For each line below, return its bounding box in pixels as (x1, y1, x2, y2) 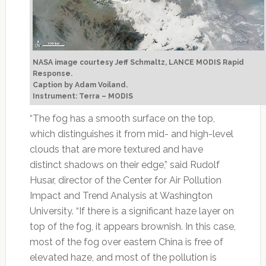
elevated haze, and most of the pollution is (29, 252, 217, 264)
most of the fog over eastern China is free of (29, 236, 223, 248)
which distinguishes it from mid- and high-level (29, 128, 233, 140)
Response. (32, 69, 72, 78)
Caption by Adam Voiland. (32, 81, 128, 90)
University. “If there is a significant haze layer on (29, 205, 234, 217)
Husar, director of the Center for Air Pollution (29, 175, 221, 186)
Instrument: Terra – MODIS (32, 92, 133, 101)
